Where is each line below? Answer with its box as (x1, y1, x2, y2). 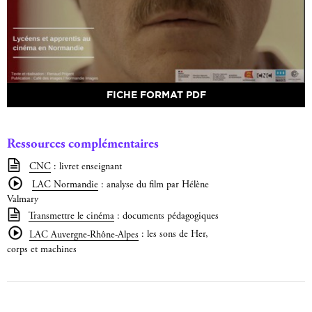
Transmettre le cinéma (29, 212, 114, 222)
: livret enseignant (51, 162, 122, 173)
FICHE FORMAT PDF (106, 89, 206, 101)
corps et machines (7, 244, 77, 255)
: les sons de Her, (139, 230, 209, 240)
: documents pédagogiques (114, 212, 219, 222)
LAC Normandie (32, 180, 99, 191)
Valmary (7, 195, 38, 205)
